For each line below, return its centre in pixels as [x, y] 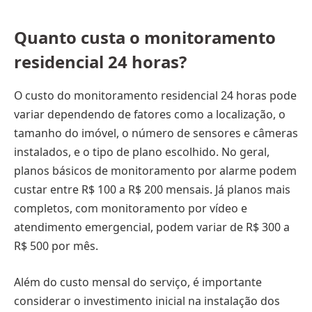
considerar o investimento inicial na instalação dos [147, 301]
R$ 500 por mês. [56, 246]
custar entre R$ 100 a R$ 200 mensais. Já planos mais [152, 190]
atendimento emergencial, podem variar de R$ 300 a [152, 227]
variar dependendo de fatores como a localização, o [150, 115]
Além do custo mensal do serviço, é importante [138, 282]
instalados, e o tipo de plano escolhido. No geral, [142, 152]
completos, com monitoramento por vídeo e [131, 209]
